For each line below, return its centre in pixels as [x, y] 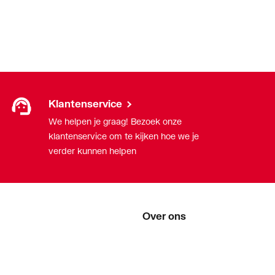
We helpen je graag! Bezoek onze [115, 122]
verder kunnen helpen [92, 151]
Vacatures [163, 263]
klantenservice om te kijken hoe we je [124, 136]
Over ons [164, 216]
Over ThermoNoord [181, 242]
